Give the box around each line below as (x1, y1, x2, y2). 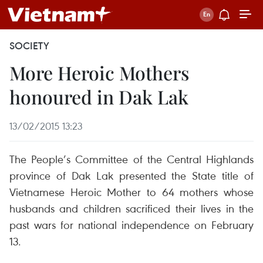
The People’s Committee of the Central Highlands (9, 151, 254, 166)
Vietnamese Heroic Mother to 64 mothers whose (9, 184, 254, 199)
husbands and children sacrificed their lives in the (9, 201, 254, 215)
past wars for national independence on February (9, 217, 254, 232)
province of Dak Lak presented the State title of (9, 168, 254, 183)
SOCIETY (9, 39, 49, 52)
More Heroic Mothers (9, 60, 189, 85)
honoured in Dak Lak (9, 84, 188, 109)
